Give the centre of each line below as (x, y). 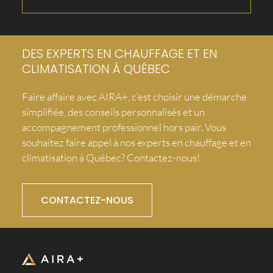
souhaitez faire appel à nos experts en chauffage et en (136, 143)
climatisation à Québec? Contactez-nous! (111, 158)
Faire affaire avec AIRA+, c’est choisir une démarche (134, 97)
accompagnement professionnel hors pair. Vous (124, 127)
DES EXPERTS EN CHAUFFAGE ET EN (119, 54)
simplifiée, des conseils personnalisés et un (113, 112)
